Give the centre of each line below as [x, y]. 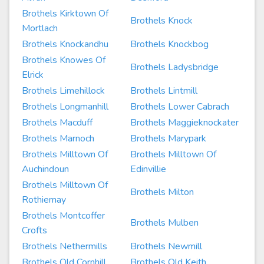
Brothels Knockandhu [65, 44]
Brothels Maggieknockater [184, 123]
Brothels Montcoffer [63, 216]
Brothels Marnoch [58, 138]
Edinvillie [148, 169]
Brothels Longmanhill [65, 107]
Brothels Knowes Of [64, 60]
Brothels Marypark [168, 138]
